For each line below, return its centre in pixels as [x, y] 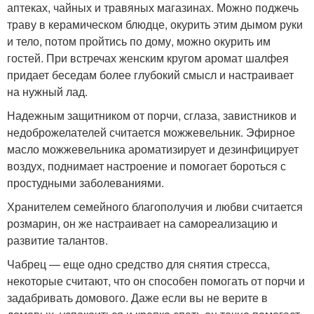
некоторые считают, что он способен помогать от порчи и [156, 281]
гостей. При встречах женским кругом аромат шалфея [148, 58]
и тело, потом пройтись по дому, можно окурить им [139, 41]
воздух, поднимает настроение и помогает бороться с [146, 166]
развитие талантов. [57, 240]
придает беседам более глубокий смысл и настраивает [150, 75]
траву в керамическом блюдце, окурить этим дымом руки [155, 24]
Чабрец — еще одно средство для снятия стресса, [138, 264]
